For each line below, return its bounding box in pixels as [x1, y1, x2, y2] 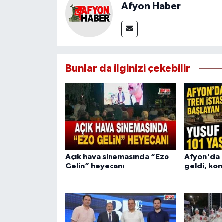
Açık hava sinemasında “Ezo [65, 152, 169, 161]
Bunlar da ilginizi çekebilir [65, 63, 190, 74]
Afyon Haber [121, 1, 181, 12]
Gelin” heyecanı [65, 162, 124, 170]
